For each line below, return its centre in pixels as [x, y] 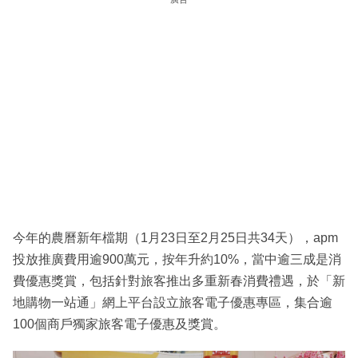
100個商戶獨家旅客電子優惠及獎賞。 [119, 324]
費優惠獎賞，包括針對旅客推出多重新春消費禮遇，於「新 [179, 280]
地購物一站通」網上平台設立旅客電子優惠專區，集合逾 [173, 302]
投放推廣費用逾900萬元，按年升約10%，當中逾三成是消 [177, 259]
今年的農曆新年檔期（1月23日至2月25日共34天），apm [175, 237]
